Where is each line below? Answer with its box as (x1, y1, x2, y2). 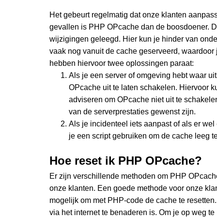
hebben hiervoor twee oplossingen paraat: (49, 59, 194, 67)
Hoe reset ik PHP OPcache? (49, 154, 202, 167)
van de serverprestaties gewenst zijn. (69, 107, 196, 116)
